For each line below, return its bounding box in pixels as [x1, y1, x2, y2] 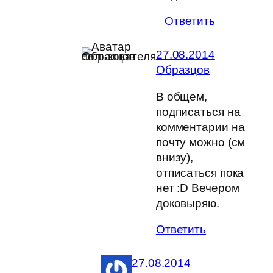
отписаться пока [155, 166, 244, 179]
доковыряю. [155, 196, 219, 210]
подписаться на [155, 105, 241, 118]
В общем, [155, 90, 208, 103]
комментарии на [155, 120, 245, 133]
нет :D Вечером [155, 181, 239, 194]
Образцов [155, 63, 210, 77]
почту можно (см [155, 135, 246, 149]
